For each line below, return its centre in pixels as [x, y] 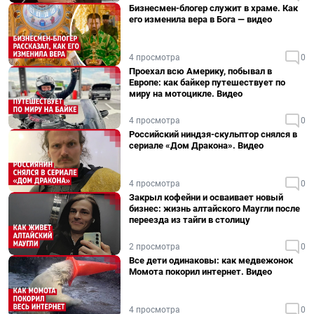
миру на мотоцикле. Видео [186, 94]
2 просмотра [155, 247]
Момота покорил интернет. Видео [200, 272]
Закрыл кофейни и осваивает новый [206, 197]
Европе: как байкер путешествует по [207, 82]
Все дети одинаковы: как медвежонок [211, 260]
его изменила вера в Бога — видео [200, 19]
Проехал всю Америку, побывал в [200, 71]
